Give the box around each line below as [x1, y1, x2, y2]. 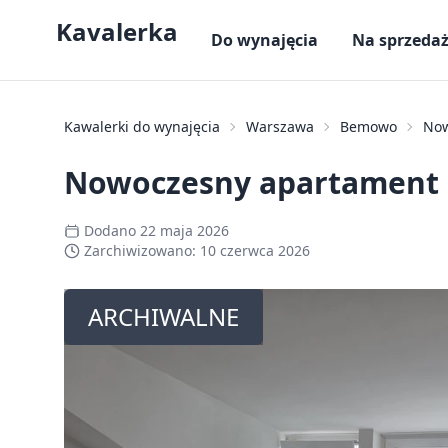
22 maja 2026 [140, 221, 229, 240]
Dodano [84, 221, 140, 240]
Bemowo [340, 117, 397, 136]
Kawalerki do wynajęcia [64, 117, 220, 136]
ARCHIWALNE [88, 300, 239, 333]
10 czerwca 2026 [200, 241, 310, 260]
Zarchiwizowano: [84, 241, 196, 260]
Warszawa [246, 117, 314, 136]
